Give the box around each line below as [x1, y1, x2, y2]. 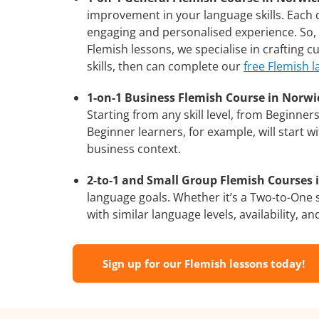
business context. [87, 140, 181, 157]
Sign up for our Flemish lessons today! [103, 256, 305, 271]
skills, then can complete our [87, 58, 244, 74]
